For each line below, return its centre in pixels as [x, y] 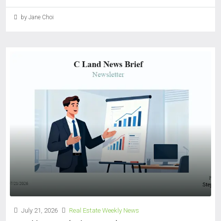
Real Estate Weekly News [104, 211]
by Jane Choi [37, 17]
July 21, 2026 [39, 211]
